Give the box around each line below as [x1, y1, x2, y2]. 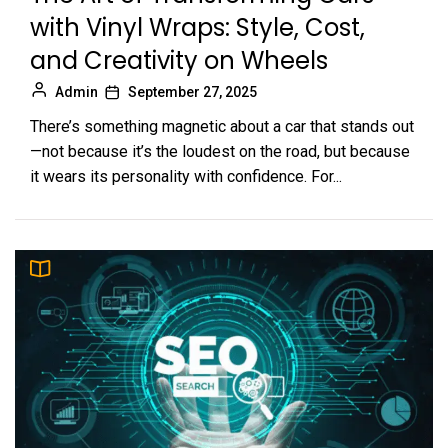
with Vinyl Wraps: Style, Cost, [30, 10, 365, 44]
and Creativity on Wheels [30, 43, 328, 77]
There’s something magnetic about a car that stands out [30, 116, 414, 136]
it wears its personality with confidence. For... [30, 166, 342, 186]
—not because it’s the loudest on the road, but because [30, 141, 410, 161]
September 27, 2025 [128, 83, 257, 100]
